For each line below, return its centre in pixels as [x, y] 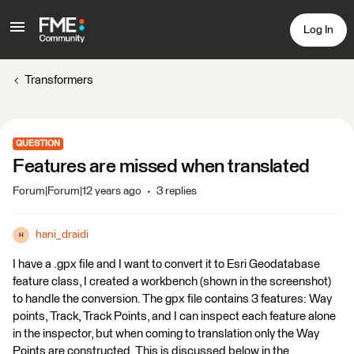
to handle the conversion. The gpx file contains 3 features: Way [172, 299]
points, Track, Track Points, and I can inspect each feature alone [174, 316]
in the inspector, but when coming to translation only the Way [166, 334]
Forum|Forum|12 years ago [77, 191]
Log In [318, 30]
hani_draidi [62, 235]
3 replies [177, 191]
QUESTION [38, 143]
